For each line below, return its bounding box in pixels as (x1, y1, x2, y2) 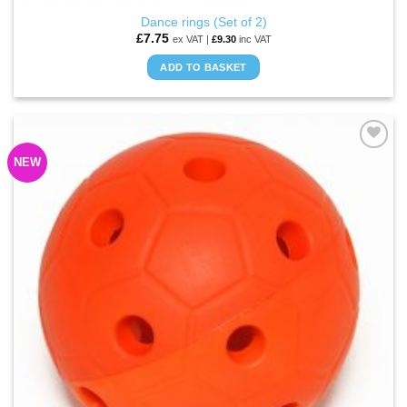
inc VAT (235, 34, 272, 45)
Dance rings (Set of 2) (140, 15, 267, 29)
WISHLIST (322, 173, 372, 184)
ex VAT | (172, 34, 212, 45)
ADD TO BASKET (160, 61, 247, 73)
